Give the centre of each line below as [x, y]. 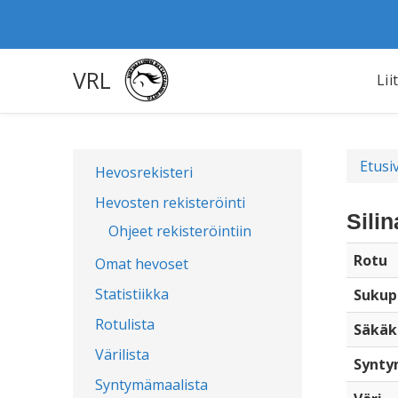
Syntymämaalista [151, 385]
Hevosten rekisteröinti [170, 203]
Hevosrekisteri [144, 172]
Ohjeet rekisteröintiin [180, 231]
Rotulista [125, 324]
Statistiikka [132, 294]
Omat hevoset [142, 264]
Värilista [122, 354]
